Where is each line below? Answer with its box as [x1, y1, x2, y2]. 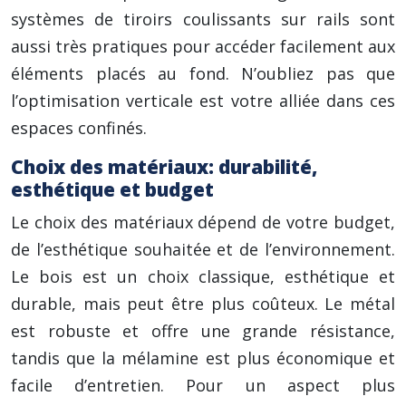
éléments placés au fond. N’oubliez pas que [11, 63, 395, 84]
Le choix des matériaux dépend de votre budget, [11, 211, 395, 233]
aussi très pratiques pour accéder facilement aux [11, 35, 395, 57]
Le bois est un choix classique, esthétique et [11, 266, 395, 287]
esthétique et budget [11, 177, 214, 202]
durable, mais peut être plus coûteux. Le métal [11, 293, 395, 314]
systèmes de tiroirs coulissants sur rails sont [11, 8, 395, 30]
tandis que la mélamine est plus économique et [11, 347, 395, 369]
